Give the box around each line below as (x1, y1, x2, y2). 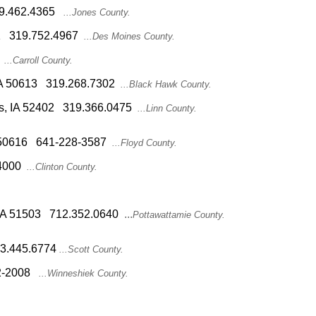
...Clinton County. (21, 162, 97, 172)
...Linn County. (132, 103, 197, 114)
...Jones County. (63, 7, 130, 18)
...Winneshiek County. (30, 268, 128, 279)
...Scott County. (59, 244, 123, 255)
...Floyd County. (107, 138, 177, 148)
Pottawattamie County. (133, 209, 225, 220)
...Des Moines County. (78, 31, 175, 42)
